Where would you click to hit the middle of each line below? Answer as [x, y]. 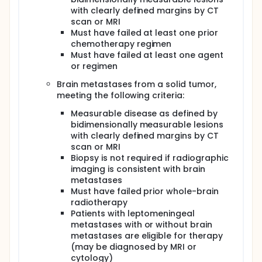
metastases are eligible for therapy [147, 236]
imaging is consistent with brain [138, 169]
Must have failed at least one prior [144, 33]
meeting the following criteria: [121, 95]
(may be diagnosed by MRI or [134, 247]
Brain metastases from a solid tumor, [137, 84]
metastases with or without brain [142, 225]
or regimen [94, 66]
